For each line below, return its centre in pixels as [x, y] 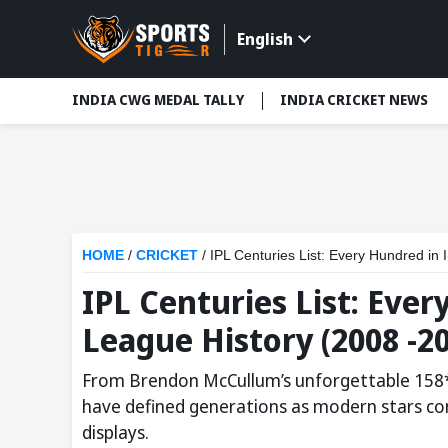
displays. [115, 431]
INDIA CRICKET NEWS [354, 100]
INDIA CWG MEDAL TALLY [158, 100]
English [264, 39]
